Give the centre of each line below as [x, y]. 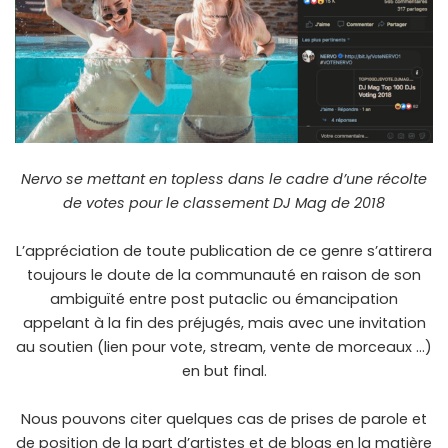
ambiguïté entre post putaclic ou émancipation [224, 299]
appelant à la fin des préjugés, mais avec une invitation [224, 323]
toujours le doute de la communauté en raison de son [224, 275]
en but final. [224, 371]
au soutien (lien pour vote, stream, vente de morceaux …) [224, 347]
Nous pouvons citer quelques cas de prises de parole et [224, 419]
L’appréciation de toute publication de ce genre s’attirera [224, 251]
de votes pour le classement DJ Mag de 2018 [224, 203]
